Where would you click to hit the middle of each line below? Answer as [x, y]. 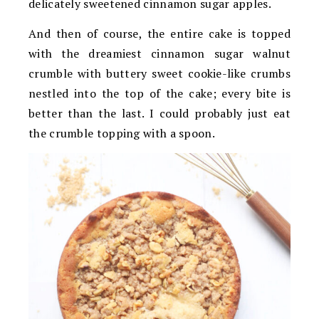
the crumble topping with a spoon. [122, 133]
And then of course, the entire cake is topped [159, 33]
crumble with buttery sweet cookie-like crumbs [159, 73]
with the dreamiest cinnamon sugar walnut [159, 53]
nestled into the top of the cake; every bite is [159, 93]
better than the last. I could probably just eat [159, 113]
